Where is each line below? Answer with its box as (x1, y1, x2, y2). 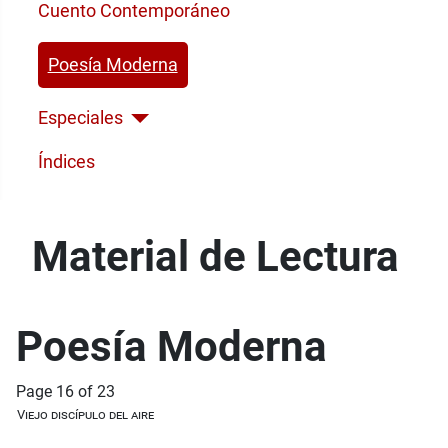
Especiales (37, 108, 123, 129)
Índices (37, 152, 95, 173)
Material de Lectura (32, 231, 399, 281)
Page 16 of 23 (16, 381, 115, 401)
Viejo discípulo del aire (17, 406, 154, 422)
